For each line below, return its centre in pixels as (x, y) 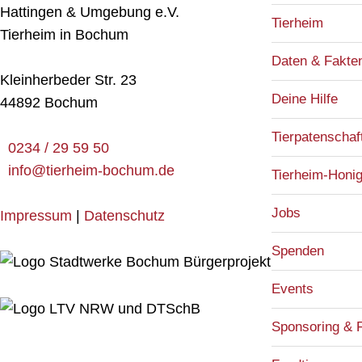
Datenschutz (124, 216)
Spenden (298, 251)
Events (293, 289)
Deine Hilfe (305, 99)
